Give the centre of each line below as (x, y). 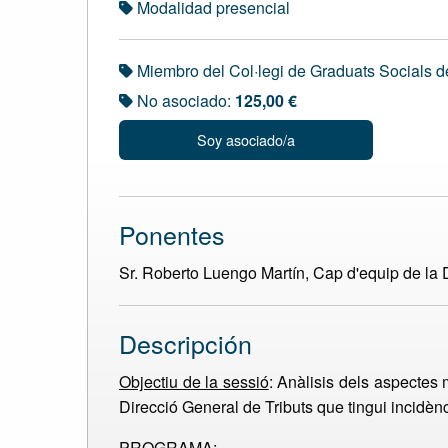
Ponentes (172, 234)
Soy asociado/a (245, 140)
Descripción (185, 343)
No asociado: (184, 100)
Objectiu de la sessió (194, 382)
